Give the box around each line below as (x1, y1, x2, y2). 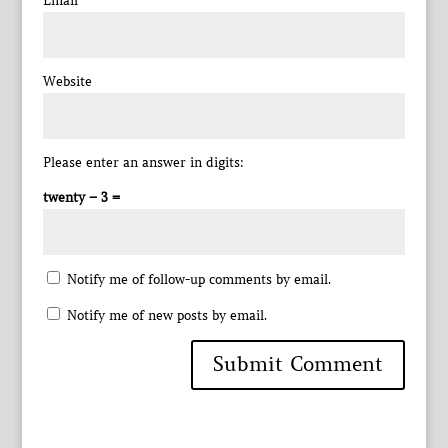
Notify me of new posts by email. (66, 307, 267, 324)
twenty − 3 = (42, 189, 120, 206)
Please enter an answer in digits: (42, 154, 244, 171)
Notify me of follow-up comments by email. (66, 271, 331, 288)
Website (42, 73, 92, 90)
